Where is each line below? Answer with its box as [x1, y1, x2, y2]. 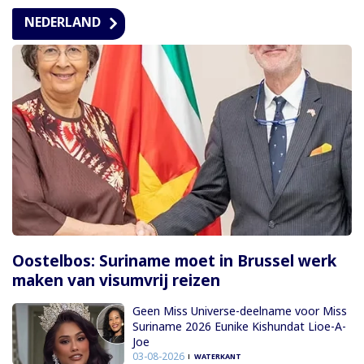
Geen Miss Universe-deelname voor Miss [132, 302, 347, 318]
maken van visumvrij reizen [12, 269, 220, 291]
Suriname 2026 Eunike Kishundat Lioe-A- [132, 318, 346, 334]
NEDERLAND [24, 13, 101, 32]
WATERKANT [193, 350, 241, 362]
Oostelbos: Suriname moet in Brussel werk [12, 249, 336, 271]
